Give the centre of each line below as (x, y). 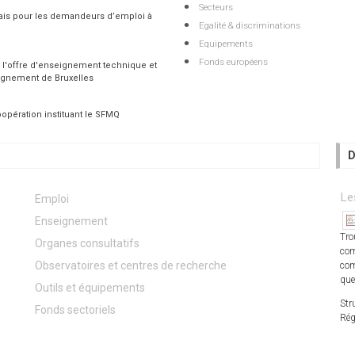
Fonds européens (233, 61)
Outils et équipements (90, 287)
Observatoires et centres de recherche (131, 265)
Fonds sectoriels (75, 309)
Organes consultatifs (87, 243)
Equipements (225, 43)
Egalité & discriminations (249, 25)
